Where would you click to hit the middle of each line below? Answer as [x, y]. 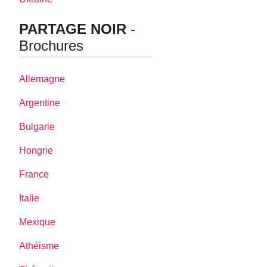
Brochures [52, 46]
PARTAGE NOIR [73, 29]
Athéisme [39, 246]
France [34, 174]
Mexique [38, 222]
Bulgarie [37, 126]
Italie [30, 198]
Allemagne [42, 79]
